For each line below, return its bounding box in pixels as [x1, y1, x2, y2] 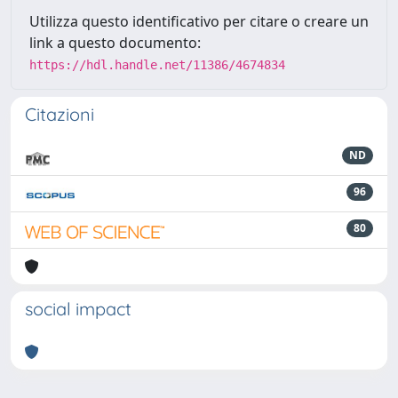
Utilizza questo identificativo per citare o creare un [29, 12, 369, 31]
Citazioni [25, 103, 94, 125]
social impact [25, 298, 131, 320]
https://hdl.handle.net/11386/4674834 [29, 58, 285, 72]
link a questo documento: [29, 33, 201, 52]
